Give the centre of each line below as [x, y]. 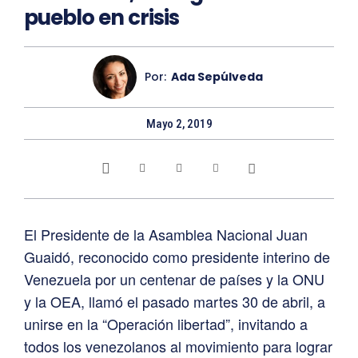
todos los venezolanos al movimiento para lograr [178, 346]
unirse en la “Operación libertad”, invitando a [166, 323]
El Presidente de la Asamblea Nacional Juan [166, 234]
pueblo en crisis [101, 17]
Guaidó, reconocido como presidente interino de [177, 256]
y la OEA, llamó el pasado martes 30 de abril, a [175, 301]
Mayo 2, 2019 [179, 123]
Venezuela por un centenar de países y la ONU [174, 278]
